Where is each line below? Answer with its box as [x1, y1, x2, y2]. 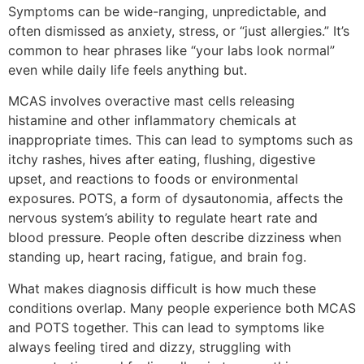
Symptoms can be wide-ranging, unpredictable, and [8, 3, 327, 20]
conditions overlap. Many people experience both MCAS [8, 299, 356, 316]
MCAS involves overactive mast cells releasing [8, 93, 295, 110]
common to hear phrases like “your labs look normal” [8, 42, 335, 59]
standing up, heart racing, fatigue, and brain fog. [8, 249, 306, 266]
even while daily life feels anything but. [8, 62, 247, 79]
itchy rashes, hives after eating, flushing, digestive [8, 151, 315, 168]
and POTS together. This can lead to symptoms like [8, 318, 324, 336]
